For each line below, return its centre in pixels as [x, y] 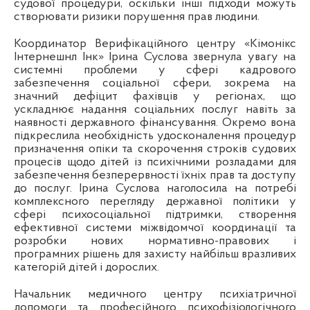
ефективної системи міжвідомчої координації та [155, 228]
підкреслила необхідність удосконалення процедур [155, 136]
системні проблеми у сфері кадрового [155, 71]
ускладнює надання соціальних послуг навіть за [155, 110]
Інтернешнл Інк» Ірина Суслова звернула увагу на [155, 57]
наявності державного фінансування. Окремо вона [155, 123]
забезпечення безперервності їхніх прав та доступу [155, 176]
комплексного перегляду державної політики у [155, 202]
